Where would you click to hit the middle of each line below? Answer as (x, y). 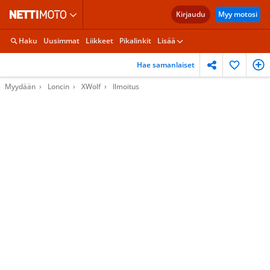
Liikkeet (99, 41)
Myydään (20, 86)
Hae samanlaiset (166, 64)
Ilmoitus (126, 86)
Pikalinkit (135, 41)
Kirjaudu (191, 14)
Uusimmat (61, 41)
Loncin (58, 86)
